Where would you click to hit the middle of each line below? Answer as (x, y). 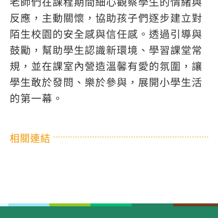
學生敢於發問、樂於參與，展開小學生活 (106, 83)
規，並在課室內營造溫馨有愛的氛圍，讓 (106, 67)
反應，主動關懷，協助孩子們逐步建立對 (106, 18)
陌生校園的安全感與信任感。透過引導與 (106, 35)
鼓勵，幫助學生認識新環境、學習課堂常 (106, 51)
